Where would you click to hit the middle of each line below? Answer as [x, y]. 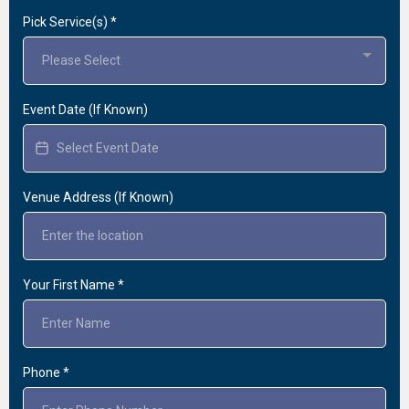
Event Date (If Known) [85, 109]
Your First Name [70, 284]
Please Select [81, 60]
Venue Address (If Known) [98, 197]
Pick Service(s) [67, 21]
